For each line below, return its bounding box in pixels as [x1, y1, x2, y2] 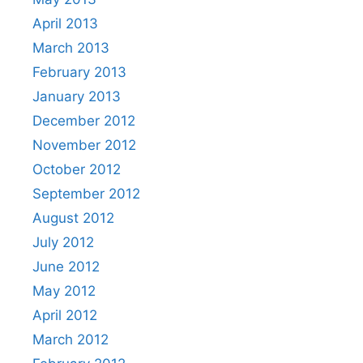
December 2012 [32, 113, 135, 129]
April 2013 [32, 15, 98, 32]
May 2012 [32, 283, 96, 299]
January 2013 [32, 88, 121, 105]
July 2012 [32, 234, 94, 250]
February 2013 [32, 64, 126, 80]
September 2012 [32, 186, 140, 202]
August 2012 [32, 210, 114, 226]
